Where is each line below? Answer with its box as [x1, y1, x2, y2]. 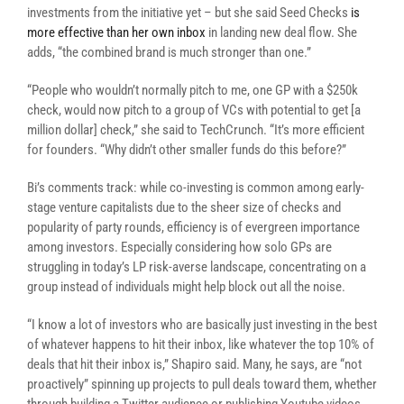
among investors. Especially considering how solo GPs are [27, 239, 332, 255]
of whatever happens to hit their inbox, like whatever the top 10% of [27, 336, 374, 353]
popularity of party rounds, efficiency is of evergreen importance [27, 219, 360, 235]
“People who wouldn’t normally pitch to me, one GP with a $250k [27, 82, 358, 98]
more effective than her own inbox [27, 24, 206, 41]
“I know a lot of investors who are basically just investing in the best [27, 317, 377, 333]
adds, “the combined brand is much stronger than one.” [27, 44, 311, 60]
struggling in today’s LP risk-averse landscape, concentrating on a [27, 259, 366, 275]
